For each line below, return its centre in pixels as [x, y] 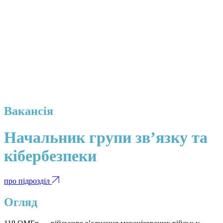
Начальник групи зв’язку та [106, 138]
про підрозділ [28, 181]
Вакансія [29, 111]
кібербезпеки [50, 156]
